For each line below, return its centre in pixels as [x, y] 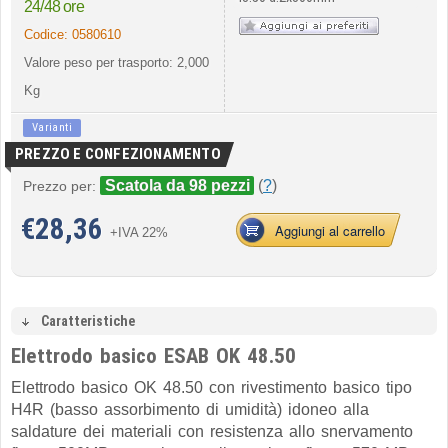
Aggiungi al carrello [330, 230]
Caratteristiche [88, 321]
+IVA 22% [143, 232]
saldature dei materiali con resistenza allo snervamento [212, 431]
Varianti [52, 127]
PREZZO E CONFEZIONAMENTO [118, 154]
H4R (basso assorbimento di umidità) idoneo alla [190, 409]
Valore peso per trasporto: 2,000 [116, 62]
